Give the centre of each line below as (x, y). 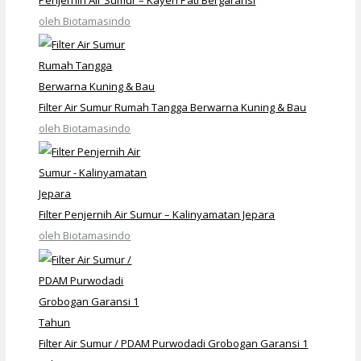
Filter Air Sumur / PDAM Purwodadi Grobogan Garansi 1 (174, 343)
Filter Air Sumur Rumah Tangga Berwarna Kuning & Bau (173, 108)
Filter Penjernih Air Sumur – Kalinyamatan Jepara (157, 215)
